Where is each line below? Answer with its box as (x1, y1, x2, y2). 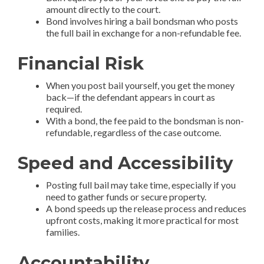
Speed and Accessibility (18, 152, 233, 173)
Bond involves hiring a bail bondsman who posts (46, 15, 238, 27)
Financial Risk (18, 52, 144, 74)
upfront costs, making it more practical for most (46, 214, 239, 226)
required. (46, 103, 82, 114)
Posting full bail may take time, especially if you (46, 179, 236, 190)
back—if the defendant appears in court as (46, 91, 215, 103)
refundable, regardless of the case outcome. (46, 126, 221, 138)
